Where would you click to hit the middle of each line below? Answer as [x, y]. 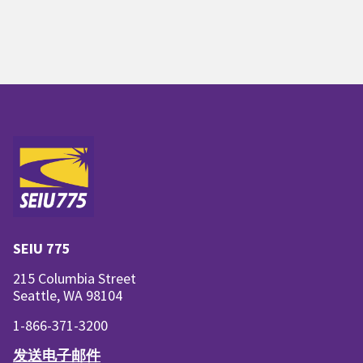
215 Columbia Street [75, 278]
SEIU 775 [42, 248]
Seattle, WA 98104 [68, 295]
